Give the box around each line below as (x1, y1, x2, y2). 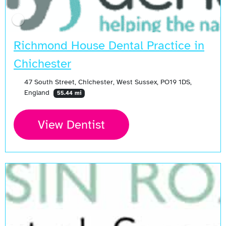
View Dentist (38, 117, 105, 133)
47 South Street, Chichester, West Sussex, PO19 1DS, (24, 77, 192, 87)
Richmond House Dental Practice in (14, 38, 204, 53)
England (24, 88, 51, 97)
